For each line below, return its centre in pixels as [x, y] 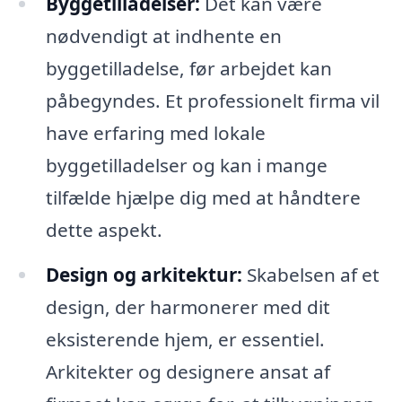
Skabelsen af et [310, 274]
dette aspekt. [104, 230]
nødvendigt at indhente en [163, 36]
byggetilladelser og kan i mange [186, 166]
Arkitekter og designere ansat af [188, 371]
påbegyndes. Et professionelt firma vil [212, 101]
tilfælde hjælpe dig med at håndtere [203, 198]
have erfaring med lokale [155, 133]
